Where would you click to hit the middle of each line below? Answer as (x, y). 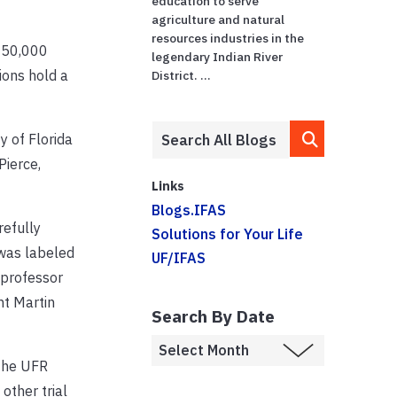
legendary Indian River (218, 56)
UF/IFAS (179, 257)
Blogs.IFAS (189, 210)
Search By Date (214, 315)
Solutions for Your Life (228, 234)
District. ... (182, 75)
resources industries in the (228, 38)
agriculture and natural (218, 19)
